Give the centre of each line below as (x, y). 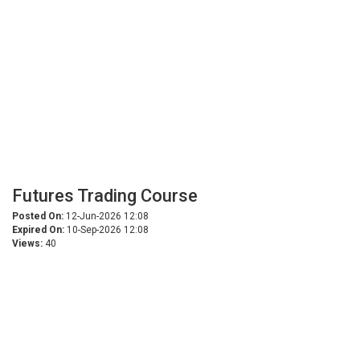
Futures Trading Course (105, 196)
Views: (27, 243)
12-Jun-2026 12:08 (106, 216)
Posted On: (38, 216)
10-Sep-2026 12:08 (106, 230)
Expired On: (38, 230)
